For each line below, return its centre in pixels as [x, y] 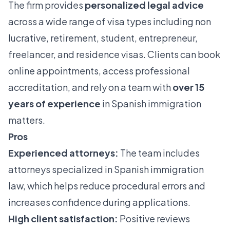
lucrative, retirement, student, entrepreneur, [103, 38]
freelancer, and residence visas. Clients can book [114, 54]
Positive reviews [154, 219]
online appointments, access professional [99, 71]
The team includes [159, 153]
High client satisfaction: [63, 219]
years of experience [54, 104]
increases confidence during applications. [99, 202]
